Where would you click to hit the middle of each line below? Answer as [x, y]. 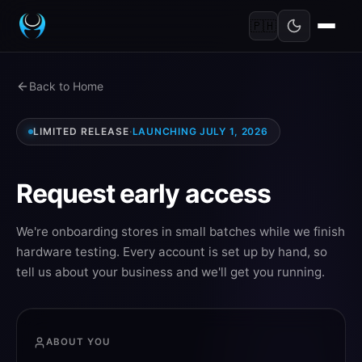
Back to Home [66, 86]
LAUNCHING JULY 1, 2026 [200, 132]
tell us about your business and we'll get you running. [170, 272]
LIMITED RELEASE [81, 132]
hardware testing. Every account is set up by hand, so [172, 252]
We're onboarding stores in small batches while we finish [181, 232]
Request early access [143, 194]
